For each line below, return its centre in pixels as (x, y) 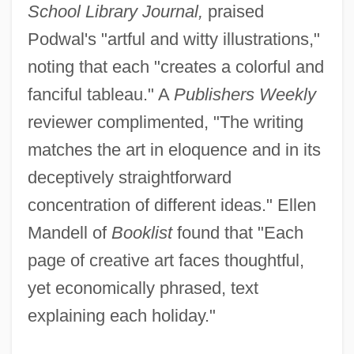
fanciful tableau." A (100, 94)
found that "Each (237, 232)
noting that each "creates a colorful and (175, 66)
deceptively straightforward (129, 177)
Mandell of (69, 232)
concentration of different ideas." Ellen (171, 205)
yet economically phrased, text (143, 288)
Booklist (141, 232)
